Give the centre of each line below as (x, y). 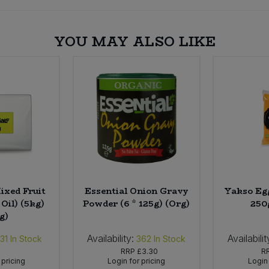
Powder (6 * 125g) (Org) (137, 203)
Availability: (111, 238)
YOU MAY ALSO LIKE (134, 41)
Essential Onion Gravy (136, 191)
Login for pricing (137, 261)
